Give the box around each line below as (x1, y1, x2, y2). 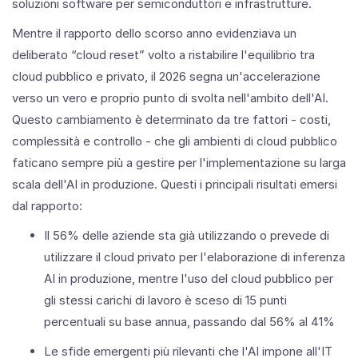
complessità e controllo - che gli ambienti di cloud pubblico (12, 133, 337, 149)
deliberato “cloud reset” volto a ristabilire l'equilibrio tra (12, 46, 315, 62)
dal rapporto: (12, 197, 82, 213)
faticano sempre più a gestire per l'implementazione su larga (12, 154, 346, 170)
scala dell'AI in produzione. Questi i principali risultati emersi (12, 176, 337, 192)
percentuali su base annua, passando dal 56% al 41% (44, 313, 335, 329)
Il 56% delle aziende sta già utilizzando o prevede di (44, 227, 329, 243)
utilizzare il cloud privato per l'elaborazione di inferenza (44, 249, 345, 265)
